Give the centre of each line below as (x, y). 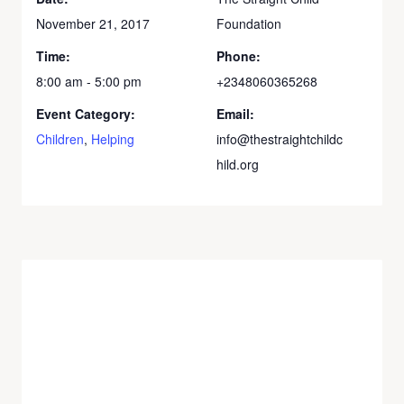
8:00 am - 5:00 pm (89, 81)
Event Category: (86, 114)
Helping (113, 139)
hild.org (238, 164)
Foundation (249, 23)
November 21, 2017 (93, 23)
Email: (235, 114)
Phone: (239, 56)
